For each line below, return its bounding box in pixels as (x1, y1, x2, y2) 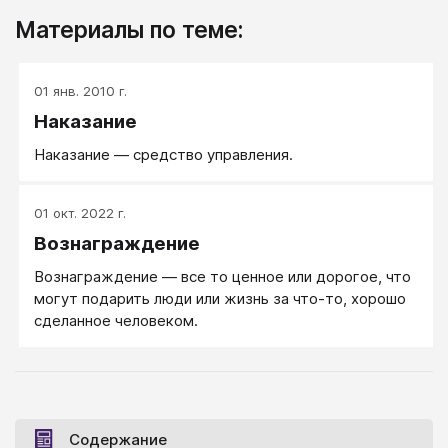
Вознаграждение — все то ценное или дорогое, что (34, 267, 411, 287)
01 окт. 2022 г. (34, 205, 126, 222)
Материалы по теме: (15, 16, 243, 44)
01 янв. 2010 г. (34, 83, 127, 100)
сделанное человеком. (34, 311, 202, 331)
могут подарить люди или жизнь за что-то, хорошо (34, 289, 406, 309)
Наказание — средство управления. (34, 145, 293, 165)
